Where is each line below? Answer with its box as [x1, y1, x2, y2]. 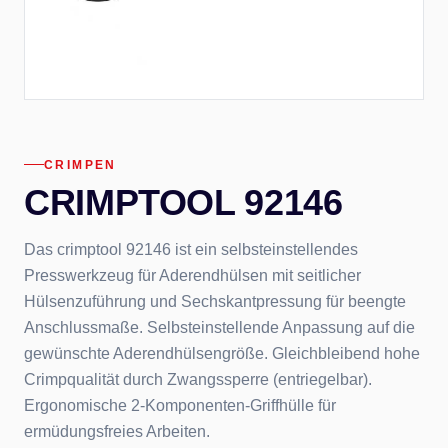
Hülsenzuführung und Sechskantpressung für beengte [24, 292, 406, 310]
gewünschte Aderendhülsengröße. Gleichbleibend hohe [24, 344, 420, 362]
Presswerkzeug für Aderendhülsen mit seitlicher [24, 266, 361, 284]
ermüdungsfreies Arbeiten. [24, 422, 210, 440]
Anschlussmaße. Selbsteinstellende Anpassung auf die [24, 318, 415, 336]
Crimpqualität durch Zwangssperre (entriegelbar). [24, 370, 372, 388]
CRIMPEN [44, 157, 117, 172]
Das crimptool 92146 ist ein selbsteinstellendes [24, 240, 358, 258]
